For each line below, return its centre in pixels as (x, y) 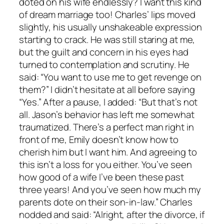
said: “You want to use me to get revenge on (110, 77)
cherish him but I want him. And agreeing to (108, 152)
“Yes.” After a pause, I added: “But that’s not (108, 102)
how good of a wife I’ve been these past (102, 177)
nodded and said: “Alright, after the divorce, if (112, 214)
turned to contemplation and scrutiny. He (104, 64)
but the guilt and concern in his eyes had (104, 52)
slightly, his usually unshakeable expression (110, 27)
